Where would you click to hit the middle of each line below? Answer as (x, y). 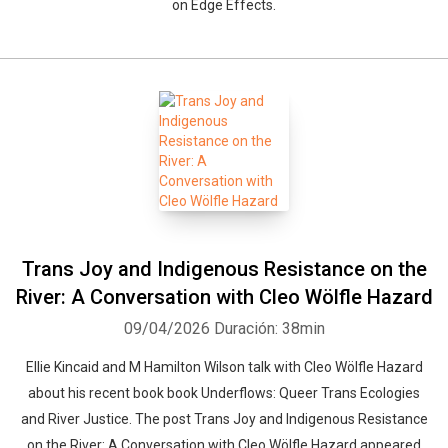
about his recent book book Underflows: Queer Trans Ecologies (224, 393)
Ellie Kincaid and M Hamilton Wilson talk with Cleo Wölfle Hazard (224, 367)
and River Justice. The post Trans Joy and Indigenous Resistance (224, 419)
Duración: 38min (269, 328)
